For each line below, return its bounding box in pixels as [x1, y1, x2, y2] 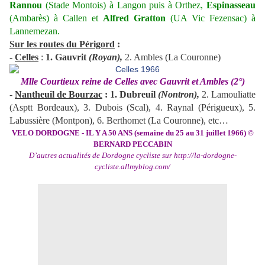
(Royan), [89, 52, 122, 63]
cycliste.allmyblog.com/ [95, 162, 170, 172]
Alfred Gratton [103, 13, 166, 24]
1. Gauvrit [46, 52, 89, 63]
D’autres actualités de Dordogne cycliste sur [28, 151, 174, 160]
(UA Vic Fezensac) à [166, 13, 256, 24]
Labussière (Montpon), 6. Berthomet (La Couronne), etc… [9, 115, 228, 126]
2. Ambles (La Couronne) [122, 52, 221, 63]
